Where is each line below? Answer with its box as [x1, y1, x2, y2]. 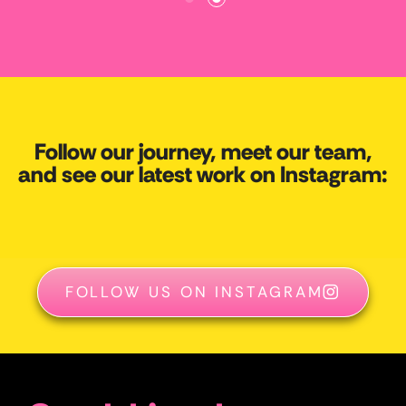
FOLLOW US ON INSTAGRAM [64, 282, 324, 303]
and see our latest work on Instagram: [18, 159, 388, 190]
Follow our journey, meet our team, [34, 137, 372, 168]
